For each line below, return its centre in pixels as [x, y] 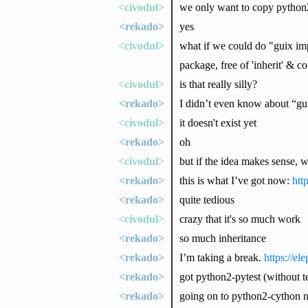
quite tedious [207, 199]
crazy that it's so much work [240, 219]
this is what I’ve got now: [235, 180]
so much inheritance [222, 238]
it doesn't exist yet [218, 122]
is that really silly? [218, 84]
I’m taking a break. [221, 257]
